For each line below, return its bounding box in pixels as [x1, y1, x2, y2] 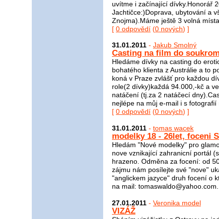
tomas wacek [153, 124, 194, 132]
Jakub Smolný [153, 41, 197, 49]
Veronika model [153, 198, 201, 207]
